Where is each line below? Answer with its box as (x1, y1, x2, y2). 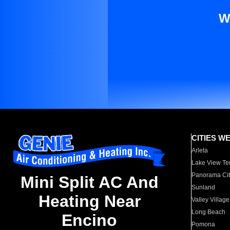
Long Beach (191, 208, 226, 216)
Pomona (191, 221, 216, 228)
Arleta (191, 147, 208, 154)
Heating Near (38, 192, 141, 211)
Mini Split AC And (20, 173, 159, 192)
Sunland (191, 184, 216, 191)
